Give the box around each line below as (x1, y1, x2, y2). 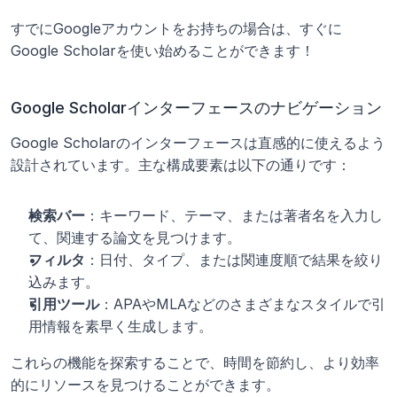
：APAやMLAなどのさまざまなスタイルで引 (99, 295, 385, 313)
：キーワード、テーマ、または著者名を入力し (85, 206, 383, 224)
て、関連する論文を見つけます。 (28, 229, 241, 246)
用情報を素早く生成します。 (28, 317, 213, 335)
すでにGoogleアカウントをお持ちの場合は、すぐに (11, 19, 342, 37)
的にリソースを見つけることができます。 (11, 376, 280, 393)
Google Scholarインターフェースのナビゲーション (11, 98, 382, 117)
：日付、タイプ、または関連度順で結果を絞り (85, 251, 383, 269)
